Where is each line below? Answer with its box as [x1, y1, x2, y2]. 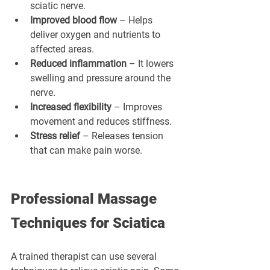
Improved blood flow [30, 14, 117, 27]
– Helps [117, 14, 155, 27]
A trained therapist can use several [11, 251, 159, 263]
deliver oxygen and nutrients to [30, 29, 163, 41]
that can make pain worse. [30, 145, 142, 157]
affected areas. [30, 43, 94, 55]
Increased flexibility [30, 101, 111, 113]
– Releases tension [80, 130, 166, 142]
